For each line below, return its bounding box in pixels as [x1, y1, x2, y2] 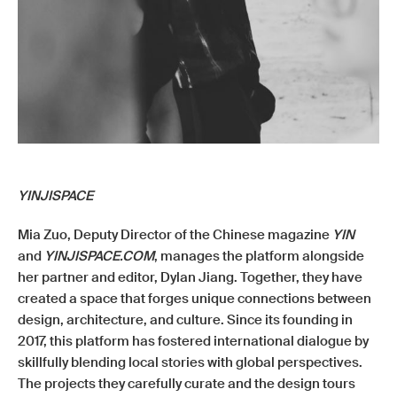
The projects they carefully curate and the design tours [18, 375, 355, 393]
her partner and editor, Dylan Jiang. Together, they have [18, 269, 362, 286]
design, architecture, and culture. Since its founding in [18, 311, 353, 329]
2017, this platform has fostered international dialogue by [18, 332, 369, 350]
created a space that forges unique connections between [18, 290, 371, 307]
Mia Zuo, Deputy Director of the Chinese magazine [18, 226, 332, 244]
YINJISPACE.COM [44, 247, 154, 265]
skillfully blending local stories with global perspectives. [18, 354, 362, 371]
